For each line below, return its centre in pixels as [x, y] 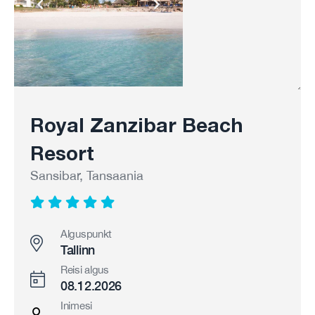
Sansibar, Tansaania [87, 175]
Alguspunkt [86, 234]
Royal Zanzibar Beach [136, 125]
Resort [62, 153]
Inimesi [76, 306]
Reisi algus [85, 270]
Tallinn [78, 250]
